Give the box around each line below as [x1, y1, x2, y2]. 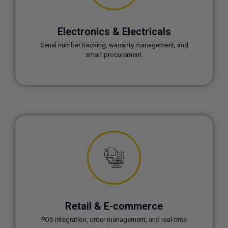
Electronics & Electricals [57, 25, 171, 38]
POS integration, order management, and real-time [41, 216, 187, 223]
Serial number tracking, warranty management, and [40, 41, 188, 49]
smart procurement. [85, 51, 143, 59]
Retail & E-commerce [65, 200, 163, 212]
